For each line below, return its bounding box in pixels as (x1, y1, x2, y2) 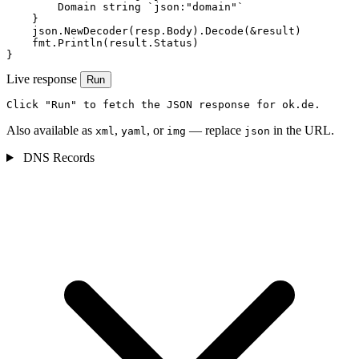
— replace (186, 123, 244, 138)
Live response (6, 72, 77, 87)
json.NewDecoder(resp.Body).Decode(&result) (6, 25, 301, 38)
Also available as (6, 123, 95, 138)
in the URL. (270, 123, 334, 138)
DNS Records (19, 151, 95, 165)
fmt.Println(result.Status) (6, 37, 199, 50)
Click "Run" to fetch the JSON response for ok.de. (6, 99, 321, 111)
